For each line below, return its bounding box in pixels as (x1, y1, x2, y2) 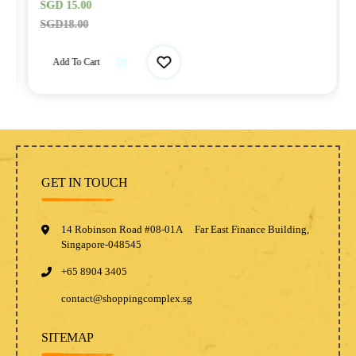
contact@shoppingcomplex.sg (61, 292, 192, 305)
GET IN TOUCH (41, 176, 127, 190)
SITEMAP (41, 331, 94, 345)
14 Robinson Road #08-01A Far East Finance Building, (61, 223, 309, 236)
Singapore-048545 (61, 238, 141, 251)
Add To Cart (48, 56, 95, 68)
